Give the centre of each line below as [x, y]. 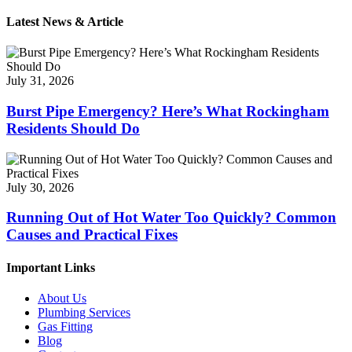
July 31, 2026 [40, 81]
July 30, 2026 [40, 187]
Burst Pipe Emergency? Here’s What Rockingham [168, 111]
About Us [62, 298]
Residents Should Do [73, 128]
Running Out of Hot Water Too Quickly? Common [171, 218]
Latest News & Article [65, 21]
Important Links [51, 267]
